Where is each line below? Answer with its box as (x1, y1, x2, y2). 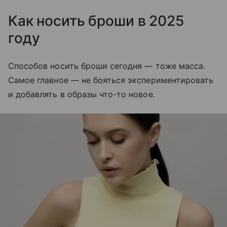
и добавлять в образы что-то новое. (8, 89, 155, 99)
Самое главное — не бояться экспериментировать (8, 74, 214, 85)
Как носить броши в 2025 (8, 12, 184, 29)
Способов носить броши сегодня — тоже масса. (8, 60, 206, 71)
